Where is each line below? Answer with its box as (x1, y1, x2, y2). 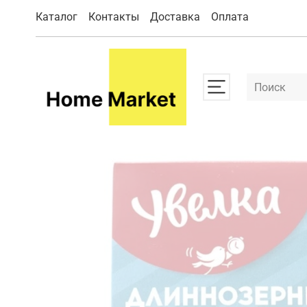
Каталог (36, 10, 77, 24)
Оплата (211, 10, 249, 24)
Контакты (88, 10, 139, 24)
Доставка (150, 10, 200, 24)
